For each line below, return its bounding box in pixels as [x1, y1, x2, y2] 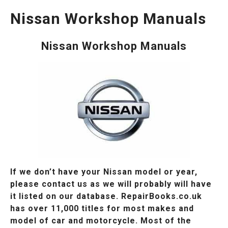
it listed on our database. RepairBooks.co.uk [10, 191, 202, 202]
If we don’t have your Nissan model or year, [10, 167, 197, 177]
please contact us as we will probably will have [10, 179, 212, 189]
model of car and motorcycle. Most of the [10, 216, 191, 226]
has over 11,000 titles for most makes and [10, 204, 194, 214]
